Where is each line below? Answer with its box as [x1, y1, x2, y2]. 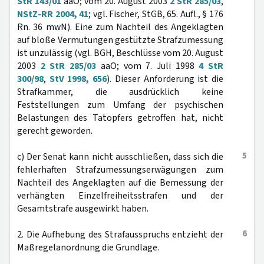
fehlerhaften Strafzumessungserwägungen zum [17, 163, 223, 176]
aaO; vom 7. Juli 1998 [96, 60, 199, 72]
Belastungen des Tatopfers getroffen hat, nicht [17, 111, 223, 124]
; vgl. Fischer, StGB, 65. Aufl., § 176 [88, 8, 224, 21]
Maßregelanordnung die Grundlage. [17, 241, 159, 254]
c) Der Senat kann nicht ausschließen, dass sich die [17, 150, 223, 163]
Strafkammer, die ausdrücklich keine [17, 85, 223, 98]
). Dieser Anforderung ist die [107, 72, 224, 85]
